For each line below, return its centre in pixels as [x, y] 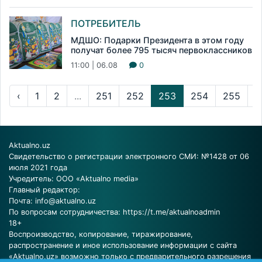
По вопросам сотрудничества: [66, 212]
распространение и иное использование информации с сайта [123, 246]
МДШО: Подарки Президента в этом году [157, 40]
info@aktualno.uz [65, 201]
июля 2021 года [38, 168]
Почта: [22, 201]
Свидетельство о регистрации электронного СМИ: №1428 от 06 [129, 157]
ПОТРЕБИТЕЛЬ [106, 24]
